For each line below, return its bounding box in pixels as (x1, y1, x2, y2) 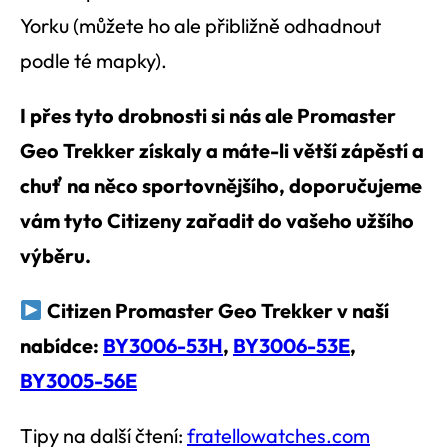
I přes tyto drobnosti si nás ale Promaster (20, 103, 396, 129)
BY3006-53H (103, 333, 223, 359)
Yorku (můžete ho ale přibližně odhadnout (20, 13, 381, 39)
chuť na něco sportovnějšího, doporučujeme (20, 173, 422, 199)
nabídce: (20, 333, 103, 359)
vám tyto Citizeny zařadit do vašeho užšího (20, 208, 414, 234)
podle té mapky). (20, 48, 167, 74)
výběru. (20, 243, 91, 269)
